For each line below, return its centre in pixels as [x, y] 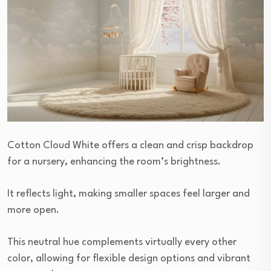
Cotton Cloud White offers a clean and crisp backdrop [130, 146]
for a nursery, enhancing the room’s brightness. [114, 162]
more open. [33, 211]
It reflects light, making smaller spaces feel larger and [129, 194]
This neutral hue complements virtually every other [122, 243]
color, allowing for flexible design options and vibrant [129, 259]
